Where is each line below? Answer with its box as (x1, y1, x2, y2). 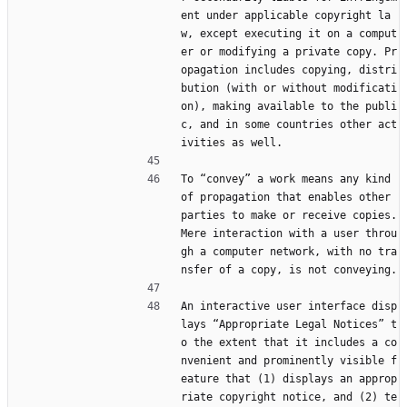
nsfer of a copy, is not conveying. (181, 263, 397, 277)
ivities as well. (181, 136, 283, 150)
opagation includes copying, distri (181, 64, 397, 77)
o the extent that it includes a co (181, 336, 397, 350)
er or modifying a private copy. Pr (181, 45, 397, 59)
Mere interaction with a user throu (181, 227, 397, 241)
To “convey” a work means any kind (181, 173, 391, 186)
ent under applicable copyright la (181, 9, 391, 23)
